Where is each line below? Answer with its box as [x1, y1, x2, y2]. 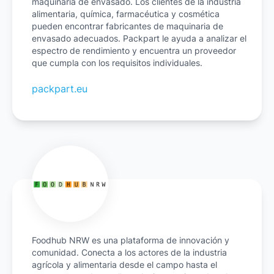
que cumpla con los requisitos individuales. [32, 57, 202, 68]
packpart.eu [32, 83, 87, 95]
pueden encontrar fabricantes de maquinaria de [32, 21, 223, 32]
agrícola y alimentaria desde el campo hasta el [32, 259, 217, 270]
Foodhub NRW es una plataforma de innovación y [32, 235, 229, 246]
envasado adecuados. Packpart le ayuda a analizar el [32, 33, 246, 44]
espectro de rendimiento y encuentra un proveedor [32, 45, 236, 56]
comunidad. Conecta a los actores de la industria [32, 247, 227, 258]
